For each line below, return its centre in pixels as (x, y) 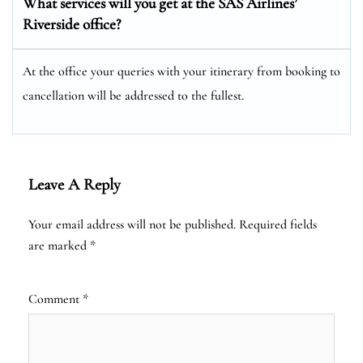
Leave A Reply (75, 184)
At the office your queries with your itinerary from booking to (181, 71)
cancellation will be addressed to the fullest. (133, 95)
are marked (59, 245)
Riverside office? (72, 23)
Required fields (278, 224)
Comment (56, 299)
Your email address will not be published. (132, 224)
